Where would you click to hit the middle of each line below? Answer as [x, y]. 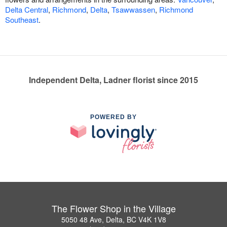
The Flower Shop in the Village [113, 208]
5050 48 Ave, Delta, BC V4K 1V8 [113, 219]
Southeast [22, 20]
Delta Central [27, 9]
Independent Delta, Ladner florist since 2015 [113, 80]
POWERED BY [113, 117]
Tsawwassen [133, 9]
